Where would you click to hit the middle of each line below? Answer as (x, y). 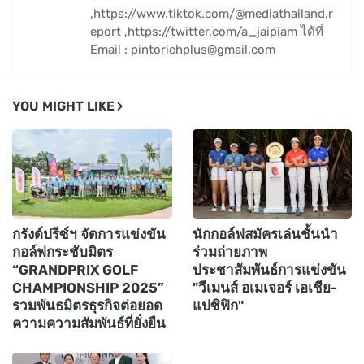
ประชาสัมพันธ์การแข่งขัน (269, 270)
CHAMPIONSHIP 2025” (88, 288)
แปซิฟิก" (218, 306)
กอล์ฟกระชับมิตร (63, 252)
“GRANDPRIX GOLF (75, 270)
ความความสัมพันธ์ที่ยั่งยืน (89, 324)
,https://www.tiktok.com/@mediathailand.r (212, 14)
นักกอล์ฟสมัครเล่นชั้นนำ (265, 234)
